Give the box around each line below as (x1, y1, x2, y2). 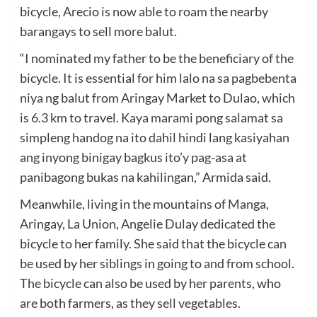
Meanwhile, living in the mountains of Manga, (19, 195, 269, 212)
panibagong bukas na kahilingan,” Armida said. (19, 168, 271, 185)
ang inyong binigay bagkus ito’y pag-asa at (19, 149, 247, 165)
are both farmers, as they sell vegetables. (19, 294, 241, 311)
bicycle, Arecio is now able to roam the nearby (19, 3, 268, 19)
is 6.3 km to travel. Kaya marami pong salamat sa (19, 109, 283, 125)
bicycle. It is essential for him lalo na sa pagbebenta (19, 69, 296, 86)
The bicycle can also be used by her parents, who (19, 275, 281, 291)
